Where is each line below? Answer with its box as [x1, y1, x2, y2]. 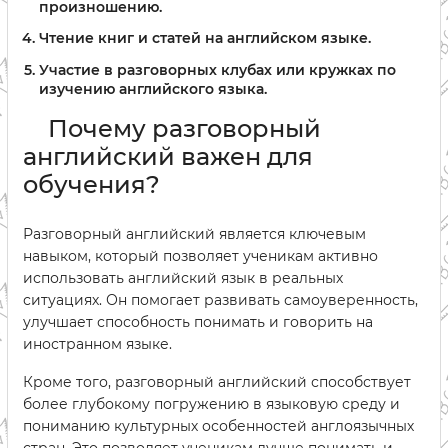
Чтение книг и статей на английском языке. [39, 29, 371, 48]
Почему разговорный [48, 114, 321, 144]
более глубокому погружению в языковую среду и [23, 395, 400, 414]
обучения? [23, 170, 160, 200]
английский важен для [23, 142, 313, 172]
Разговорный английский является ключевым [23, 225, 366, 244]
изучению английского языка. [39, 80, 267, 99]
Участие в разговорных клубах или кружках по [39, 61, 396, 80]
